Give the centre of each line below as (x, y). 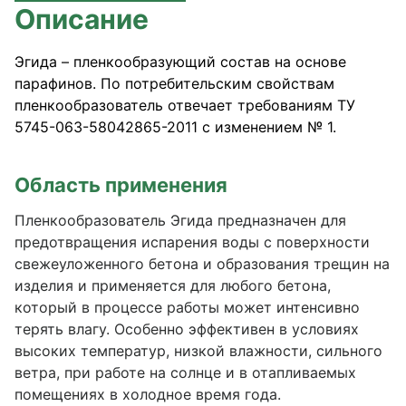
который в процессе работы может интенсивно (187, 307)
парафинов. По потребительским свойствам (174, 83)
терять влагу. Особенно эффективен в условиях (187, 329)
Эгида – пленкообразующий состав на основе (180, 62)
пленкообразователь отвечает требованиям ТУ (185, 105)
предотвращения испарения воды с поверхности (192, 242)
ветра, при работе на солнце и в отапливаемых (185, 372)
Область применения (121, 185)
